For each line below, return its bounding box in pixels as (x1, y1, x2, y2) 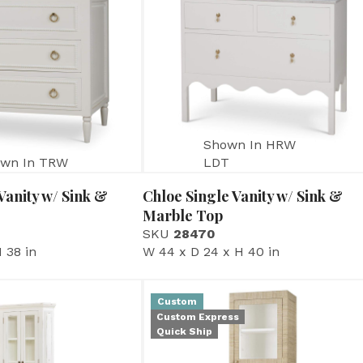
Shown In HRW (203, 136, 297, 152)
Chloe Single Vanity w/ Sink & (143, 186, 343, 206)
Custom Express (156, 310, 239, 322)
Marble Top (143, 205, 223, 225)
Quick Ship (156, 325, 212, 337)
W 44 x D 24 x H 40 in (143, 243, 280, 259)
